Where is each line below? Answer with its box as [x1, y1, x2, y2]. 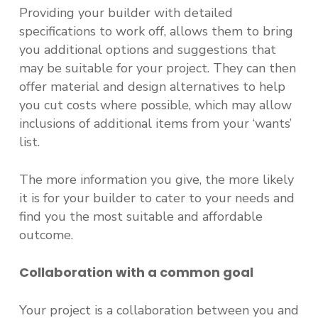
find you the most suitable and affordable [18, 208, 263, 225]
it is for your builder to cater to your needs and [18, 190, 295, 207]
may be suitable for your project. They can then [18, 60, 296, 77]
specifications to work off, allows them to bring [18, 23, 293, 40]
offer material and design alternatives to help [18, 78, 285, 95]
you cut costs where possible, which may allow [18, 97, 292, 114]
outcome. [18, 226, 73, 243]
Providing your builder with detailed [18, 4, 233, 21]
